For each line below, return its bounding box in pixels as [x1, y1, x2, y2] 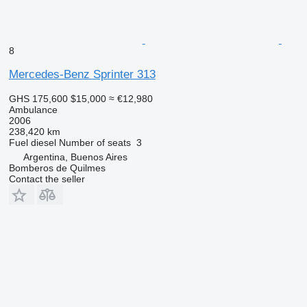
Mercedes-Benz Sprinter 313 [8, 67, 156, 81]
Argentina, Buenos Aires [23, 151, 127, 162]
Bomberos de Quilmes [8, 162, 106, 173]
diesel [30, 136, 56, 148]
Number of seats [58, 136, 131, 148]
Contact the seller [8, 173, 85, 184]
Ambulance [8, 103, 58, 115]
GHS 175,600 [8, 93, 68, 104]
